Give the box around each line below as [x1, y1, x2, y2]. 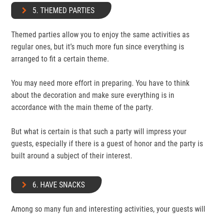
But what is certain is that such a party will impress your [11, 127, 186, 136]
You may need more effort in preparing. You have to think [11, 78, 189, 88]
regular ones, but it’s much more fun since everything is [11, 42, 184, 51]
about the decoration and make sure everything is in [11, 91, 174, 100]
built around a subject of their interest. [11, 151, 132, 160]
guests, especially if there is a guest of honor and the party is [11, 139, 203, 148]
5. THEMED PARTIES [32, 6, 94, 15]
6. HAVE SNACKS [32, 180, 85, 189]
